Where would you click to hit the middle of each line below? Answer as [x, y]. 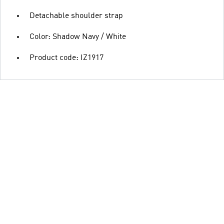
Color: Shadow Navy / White [78, 37]
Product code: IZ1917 [66, 58]
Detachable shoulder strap [76, 16]
